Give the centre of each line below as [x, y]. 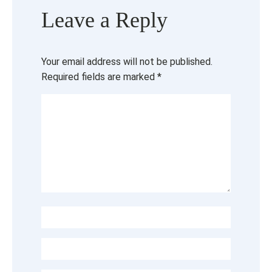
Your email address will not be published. [127, 61]
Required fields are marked [99, 76]
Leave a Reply [104, 20]
